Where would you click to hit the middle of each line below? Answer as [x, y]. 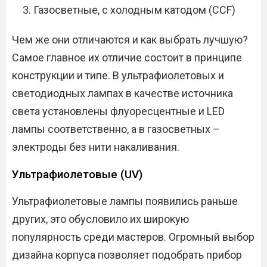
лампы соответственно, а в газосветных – [116, 129]
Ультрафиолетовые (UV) [77, 174]
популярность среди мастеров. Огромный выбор [133, 237]
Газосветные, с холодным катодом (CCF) [134, 10]
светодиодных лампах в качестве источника [122, 93]
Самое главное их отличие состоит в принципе [127, 58]
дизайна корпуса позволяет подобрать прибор [127, 255]
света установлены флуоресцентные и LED [118, 111]
